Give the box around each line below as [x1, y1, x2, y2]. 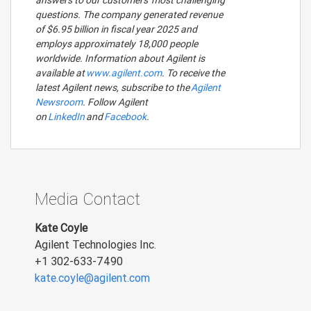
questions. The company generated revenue [35, 8, 223, 21]
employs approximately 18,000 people [35, 37, 198, 50]
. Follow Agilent [83, 96, 148, 108]
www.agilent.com [86, 67, 162, 79]
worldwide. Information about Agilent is [35, 52, 205, 65]
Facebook [104, 110, 146, 123]
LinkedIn [48, 110, 85, 123]
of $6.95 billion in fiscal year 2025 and [35, 23, 197, 35]
